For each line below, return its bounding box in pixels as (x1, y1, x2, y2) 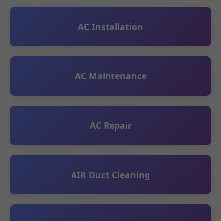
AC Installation (78, 21, 143, 33)
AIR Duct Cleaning (71, 169, 150, 181)
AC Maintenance (74, 70, 147, 82)
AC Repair (89, 119, 132, 131)
